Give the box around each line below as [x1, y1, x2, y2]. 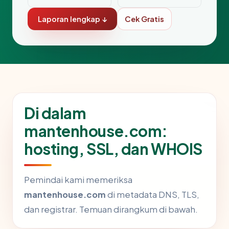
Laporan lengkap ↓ [38, 14, 107, 24]
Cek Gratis [125, 14, 164, 24]
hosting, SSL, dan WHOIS [24, 139, 202, 159]
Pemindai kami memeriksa [24, 174, 132, 186]
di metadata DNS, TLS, [106, 189, 199, 200]
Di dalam [24, 103, 86, 123]
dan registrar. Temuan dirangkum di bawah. [24, 204, 198, 215]
